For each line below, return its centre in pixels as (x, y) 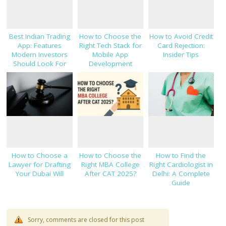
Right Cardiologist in (181, 164)
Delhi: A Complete (181, 173)
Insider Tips (181, 54)
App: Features (40, 45)
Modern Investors (40, 54)
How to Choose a (40, 155)
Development (110, 63)
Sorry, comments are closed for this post (86, 219)
